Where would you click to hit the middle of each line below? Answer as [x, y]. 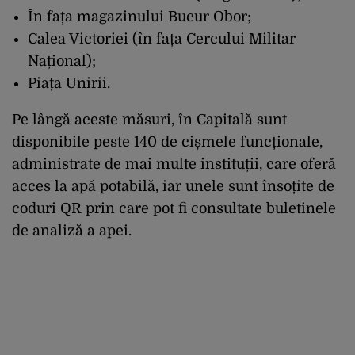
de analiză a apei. [72, 231]
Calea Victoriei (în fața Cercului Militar [162, 39]
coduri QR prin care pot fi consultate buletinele [174, 209]
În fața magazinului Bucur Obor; [139, 17]
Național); [62, 61]
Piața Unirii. [69, 84]
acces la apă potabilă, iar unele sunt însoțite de [173, 187]
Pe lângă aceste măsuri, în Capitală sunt [149, 120]
